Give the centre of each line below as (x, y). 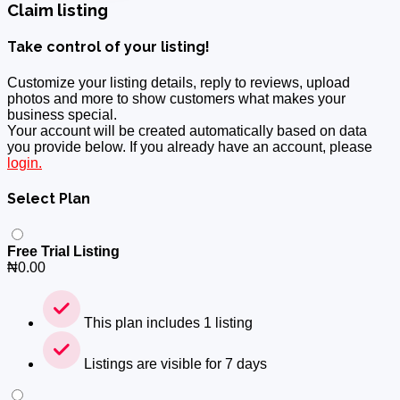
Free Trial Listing (63, 252)
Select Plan (49, 198)
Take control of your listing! (108, 47)
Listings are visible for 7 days (174, 364)
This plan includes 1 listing (167, 323)
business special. (62, 114)
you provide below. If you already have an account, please (190, 146)
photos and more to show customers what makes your (176, 98)
